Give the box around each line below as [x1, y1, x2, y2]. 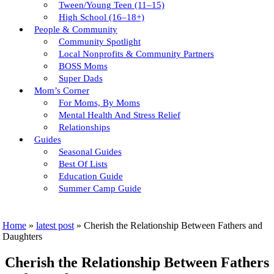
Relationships [58, 122, 110, 132]
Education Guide [58, 171, 123, 181]
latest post [35, 220, 74, 231]
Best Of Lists [58, 159, 108, 169]
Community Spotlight [58, 37, 141, 46]
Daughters [2, 231, 42, 242]
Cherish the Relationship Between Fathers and [83, 220, 262, 231]
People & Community [34, 24, 117, 34]
